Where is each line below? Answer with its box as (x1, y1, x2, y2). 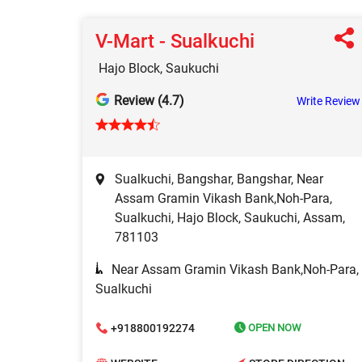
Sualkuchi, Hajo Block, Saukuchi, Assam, (115, 210, 345, 226)
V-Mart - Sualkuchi (95, 30, 255, 53)
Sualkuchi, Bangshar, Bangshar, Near (115, 171, 323, 187)
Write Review (297, 95, 360, 108)
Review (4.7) (114, 93, 184, 109)
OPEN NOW (246, 322, 301, 335)
